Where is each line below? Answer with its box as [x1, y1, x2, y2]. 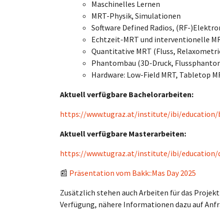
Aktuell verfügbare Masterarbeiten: [60, 129, 188, 138]
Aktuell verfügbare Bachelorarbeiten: [60, 89, 193, 99]
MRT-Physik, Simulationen [91, 11, 181, 21]
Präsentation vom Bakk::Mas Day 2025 [69, 168, 196, 178]
